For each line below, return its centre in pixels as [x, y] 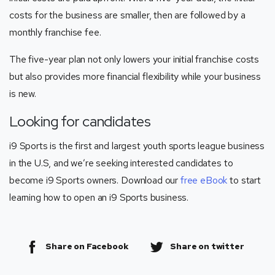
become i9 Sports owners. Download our [95, 180]
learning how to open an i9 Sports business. [99, 197]
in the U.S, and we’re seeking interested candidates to [121, 163]
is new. [23, 93]
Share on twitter [207, 246]
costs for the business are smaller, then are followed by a [127, 15]
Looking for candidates [80, 121]
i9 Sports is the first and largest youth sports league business [137, 145]
